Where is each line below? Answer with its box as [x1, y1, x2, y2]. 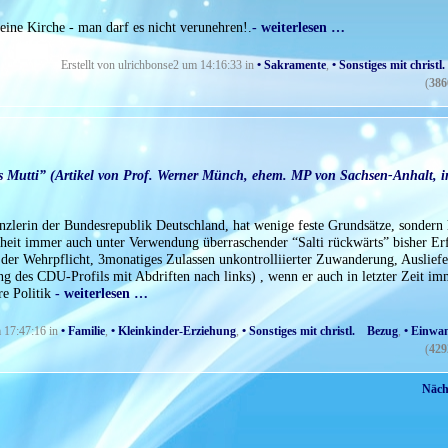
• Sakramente [257, 59, 326, 72]
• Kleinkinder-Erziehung [111, 325, 236, 338]
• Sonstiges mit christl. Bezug [242, 325, 398, 338]
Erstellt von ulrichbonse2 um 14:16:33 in [61, 59, 257, 72]
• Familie [61, 325, 105, 338]
